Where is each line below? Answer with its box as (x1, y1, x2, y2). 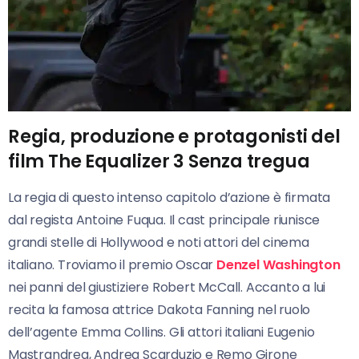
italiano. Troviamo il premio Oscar (8, 255, 217, 274)
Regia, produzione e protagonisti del (8, 123, 341, 149)
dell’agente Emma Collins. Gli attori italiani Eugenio (8, 322, 315, 341)
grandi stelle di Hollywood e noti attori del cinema (8, 232, 309, 252)
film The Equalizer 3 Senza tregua (8, 147, 310, 174)
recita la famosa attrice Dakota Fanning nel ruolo (8, 300, 311, 319)
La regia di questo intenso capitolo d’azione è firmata (8, 188, 331, 207)
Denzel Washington (216, 255, 341, 274)
